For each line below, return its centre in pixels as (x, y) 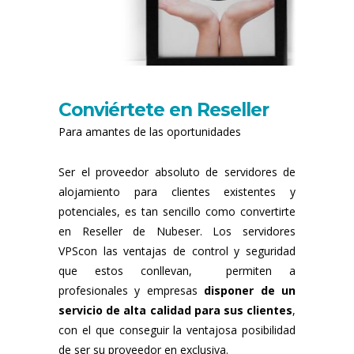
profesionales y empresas (132, 290)
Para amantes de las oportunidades (150, 131)
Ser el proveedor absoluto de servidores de (177, 171)
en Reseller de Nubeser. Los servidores (177, 231)
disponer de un (250, 290)
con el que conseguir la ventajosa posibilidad (177, 330)
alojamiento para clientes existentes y (177, 191)
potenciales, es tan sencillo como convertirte (177, 211)
